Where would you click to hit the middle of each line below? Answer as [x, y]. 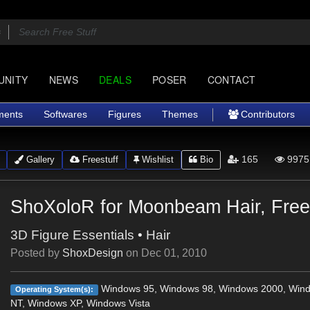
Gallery [39, 159]
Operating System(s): [55, 289]
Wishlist [156, 159]
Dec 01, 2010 [174, 253]
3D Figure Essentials [73, 235]
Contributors [266, 114]
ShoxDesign [93, 253]
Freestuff [99, 159]
